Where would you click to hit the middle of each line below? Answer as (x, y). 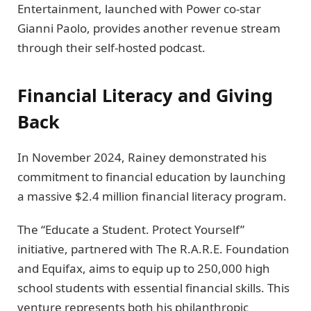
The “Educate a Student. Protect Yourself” (131, 230)
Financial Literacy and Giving (145, 95)
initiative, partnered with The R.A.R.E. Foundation (153, 249)
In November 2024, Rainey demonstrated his (142, 157)
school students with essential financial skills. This (153, 288)
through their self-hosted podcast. (111, 48)
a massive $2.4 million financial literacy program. (152, 196)
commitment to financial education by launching (151, 176)
